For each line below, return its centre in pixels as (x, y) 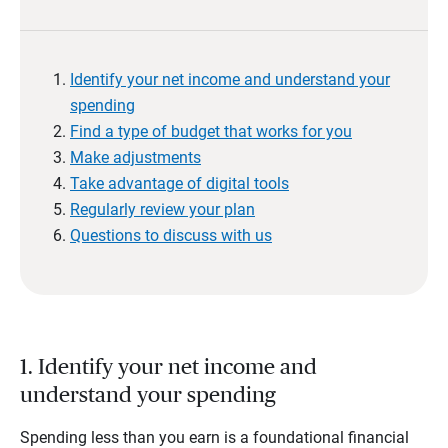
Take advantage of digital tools (179, 184)
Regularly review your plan (162, 210)
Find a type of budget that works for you (211, 132)
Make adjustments (135, 158)
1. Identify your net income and (168, 367)
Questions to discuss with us (171, 236)
